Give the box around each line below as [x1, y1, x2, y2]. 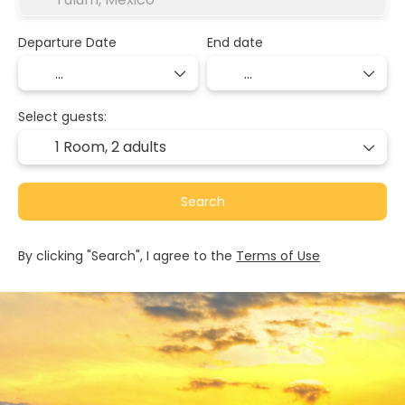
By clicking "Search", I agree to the [18, 247, 236, 265]
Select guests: [18, 108, 107, 126]
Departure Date [18, 33, 117, 52]
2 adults [111, 137, 166, 157]
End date [207, 33, 263, 52]
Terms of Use [236, 247, 320, 265]
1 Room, [55, 137, 111, 157]
